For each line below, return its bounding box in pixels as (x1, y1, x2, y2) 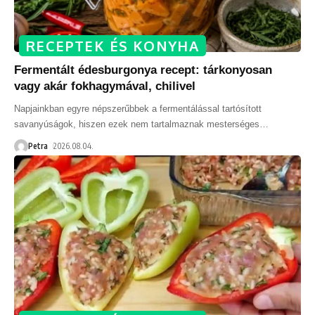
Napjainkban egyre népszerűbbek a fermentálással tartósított (14, 103, 262, 115)
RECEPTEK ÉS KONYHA (26, 37, 200, 56)
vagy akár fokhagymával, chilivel (14, 79, 195, 94)
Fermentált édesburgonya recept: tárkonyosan (14, 63, 272, 77)
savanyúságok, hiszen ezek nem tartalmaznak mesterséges (14, 119, 259, 130)
